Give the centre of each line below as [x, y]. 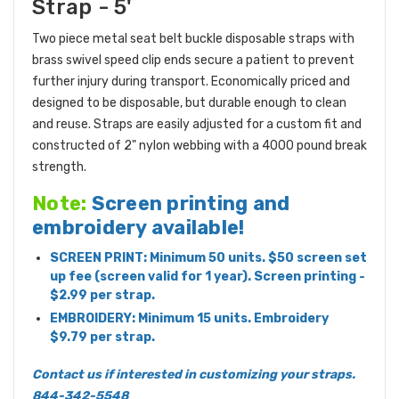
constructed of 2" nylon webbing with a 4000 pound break [199, 146]
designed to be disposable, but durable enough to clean [189, 103]
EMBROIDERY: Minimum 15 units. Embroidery [189, 319]
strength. [59, 167]
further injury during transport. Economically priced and [191, 82]
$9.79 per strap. [104, 338]
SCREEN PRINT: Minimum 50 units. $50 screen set [208, 258]
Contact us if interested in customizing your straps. [194, 375]
